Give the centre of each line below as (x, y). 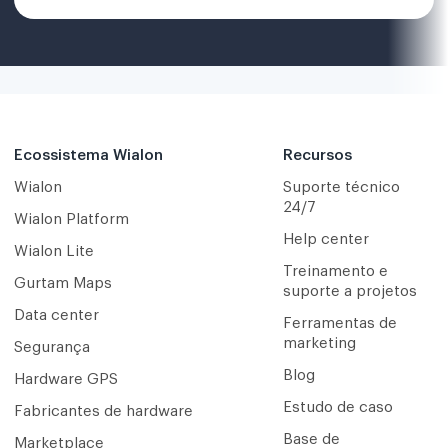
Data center (56, 315)
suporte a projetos (349, 291)
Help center (325, 239)
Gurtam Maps (63, 283)
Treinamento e (335, 271)
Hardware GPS (66, 379)
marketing (319, 343)
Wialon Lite (54, 251)
